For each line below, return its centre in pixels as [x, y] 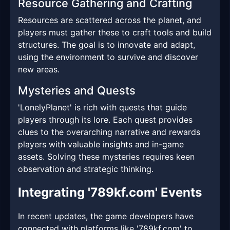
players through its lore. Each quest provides [105, 120]
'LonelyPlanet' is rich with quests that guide [102, 108]
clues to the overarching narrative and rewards [109, 132]
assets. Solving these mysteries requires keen [106, 157]
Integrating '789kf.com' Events [110, 193]
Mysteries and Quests [77, 91]
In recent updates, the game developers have [106, 216]
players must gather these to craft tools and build [115, 33]
